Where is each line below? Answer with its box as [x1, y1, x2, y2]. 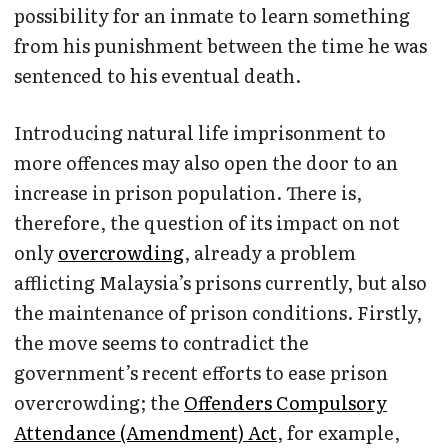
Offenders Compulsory [184, 389, 387, 417]
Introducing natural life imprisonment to [14, 119, 386, 147]
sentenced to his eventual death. [14, 62, 305, 90]
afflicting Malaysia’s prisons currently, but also [14, 269, 427, 297]
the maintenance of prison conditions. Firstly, [14, 299, 422, 327]
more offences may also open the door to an [14, 149, 398, 177]
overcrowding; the [14, 389, 184, 417]
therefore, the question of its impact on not [14, 209, 400, 237]
